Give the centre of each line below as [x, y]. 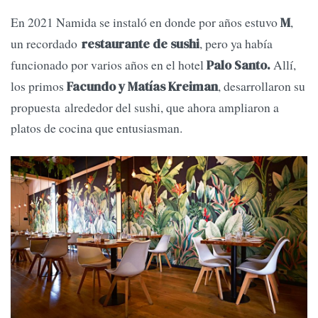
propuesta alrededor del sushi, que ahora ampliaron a [145, 108]
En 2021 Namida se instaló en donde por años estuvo [146, 22]
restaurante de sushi [141, 44]
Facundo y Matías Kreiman [142, 87]
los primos [39, 86]
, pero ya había [236, 44]
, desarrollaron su [262, 86]
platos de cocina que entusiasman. [99, 128]
